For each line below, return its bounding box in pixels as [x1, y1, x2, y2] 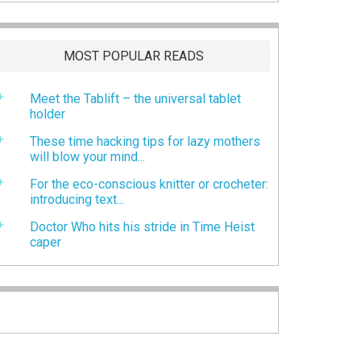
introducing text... [30, 191, 124, 207]
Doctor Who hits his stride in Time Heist [30, 218, 255, 234]
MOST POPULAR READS [64, 48, 204, 64]
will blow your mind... [30, 148, 145, 164]
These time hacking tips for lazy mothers [30, 133, 260, 149]
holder [30, 106, 65, 122]
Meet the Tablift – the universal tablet [30, 90, 241, 106]
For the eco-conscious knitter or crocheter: [30, 176, 268, 192]
